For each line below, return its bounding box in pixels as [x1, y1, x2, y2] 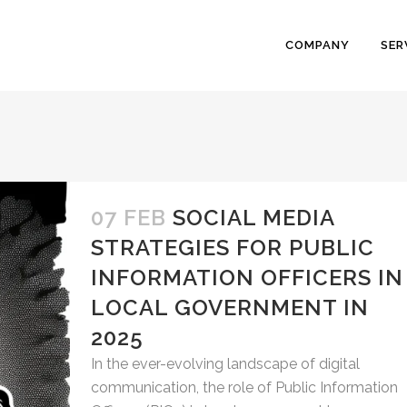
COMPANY [285, 38, 350, 52]
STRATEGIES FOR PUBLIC [90, 234, 374, 261]
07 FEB [90, 204, 166, 231]
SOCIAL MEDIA [172, 204, 334, 231]
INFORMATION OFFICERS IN [90, 264, 403, 291]
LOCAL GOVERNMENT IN [90, 294, 369, 321]
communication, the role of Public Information [90, 379, 398, 396]
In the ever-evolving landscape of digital [90, 355, 360, 372]
